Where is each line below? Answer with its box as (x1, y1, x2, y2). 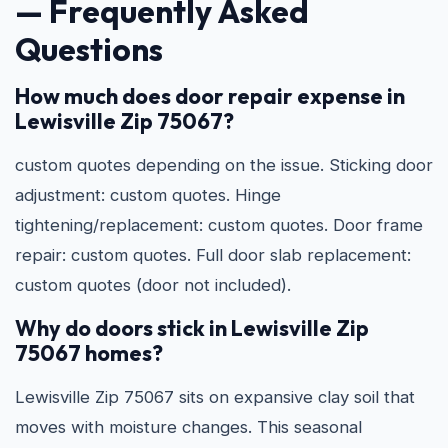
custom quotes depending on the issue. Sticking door (15, 155, 433, 175)
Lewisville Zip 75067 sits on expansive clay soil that (15, 387, 415, 407)
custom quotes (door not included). (15, 275, 291, 295)
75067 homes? (15, 339, 163, 367)
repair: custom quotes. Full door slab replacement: (15, 245, 411, 265)
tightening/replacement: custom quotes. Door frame (15, 215, 423, 235)
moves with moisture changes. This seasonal (15, 417, 362, 437)
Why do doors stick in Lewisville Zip (15, 314, 369, 342)
